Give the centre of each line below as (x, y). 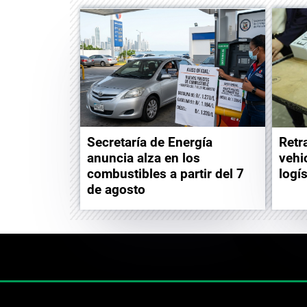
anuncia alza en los (144, 158)
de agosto (116, 189)
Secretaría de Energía (150, 142)
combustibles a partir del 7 (165, 173)
